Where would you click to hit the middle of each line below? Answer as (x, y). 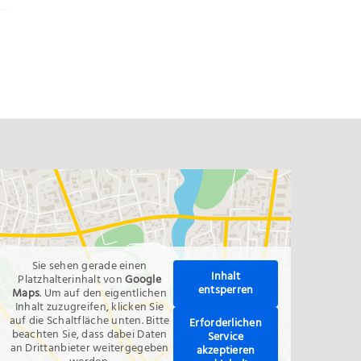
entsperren (226, 290)
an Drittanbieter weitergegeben (89, 349)
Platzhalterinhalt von (72, 280)
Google (143, 280)
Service (226, 337)
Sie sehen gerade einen (89, 266)
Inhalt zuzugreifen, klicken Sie (89, 307)
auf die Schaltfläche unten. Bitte (89, 321)
